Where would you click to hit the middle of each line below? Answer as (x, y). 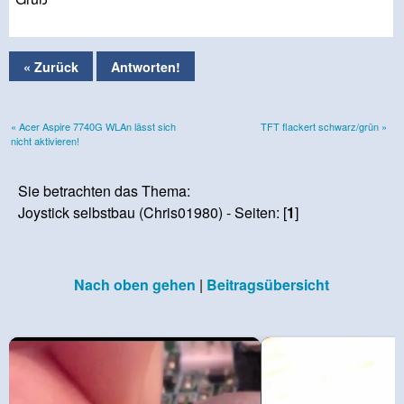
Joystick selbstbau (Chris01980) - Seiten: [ (153, 212)
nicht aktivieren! (45, 140)
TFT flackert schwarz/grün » (324, 126)
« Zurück (51, 66)
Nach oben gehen (134, 284)
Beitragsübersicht (267, 284)
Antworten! (146, 66)
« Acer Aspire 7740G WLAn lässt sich (93, 126)
